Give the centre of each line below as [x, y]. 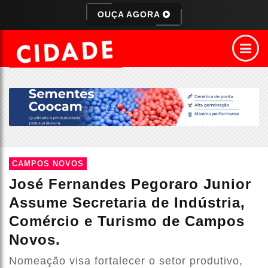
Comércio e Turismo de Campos [127, 221]
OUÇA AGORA [130, 14]
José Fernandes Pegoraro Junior [130, 184]
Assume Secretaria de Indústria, [127, 203]
